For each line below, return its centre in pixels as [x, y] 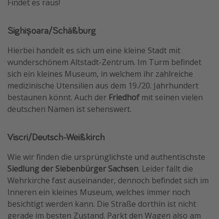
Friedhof [124, 98]
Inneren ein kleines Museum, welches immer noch [99, 192]
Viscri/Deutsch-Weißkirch [56, 137]
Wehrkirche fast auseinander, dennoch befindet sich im [108, 181]
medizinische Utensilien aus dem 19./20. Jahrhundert [103, 86]
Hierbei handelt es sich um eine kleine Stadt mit [94, 51]
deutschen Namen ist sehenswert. [69, 109]
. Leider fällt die [166, 169]
